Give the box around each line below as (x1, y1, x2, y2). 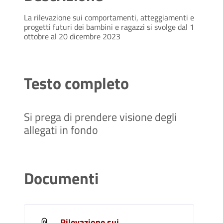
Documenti (24, 166, 99, 190)
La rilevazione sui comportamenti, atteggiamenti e (24, 11, 194, 23)
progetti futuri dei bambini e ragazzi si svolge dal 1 (24, 20, 194, 33)
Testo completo (24, 71, 129, 95)
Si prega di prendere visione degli (24, 108, 177, 125)
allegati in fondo (24, 121, 98, 138)
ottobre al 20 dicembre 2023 (24, 30, 120, 42)
